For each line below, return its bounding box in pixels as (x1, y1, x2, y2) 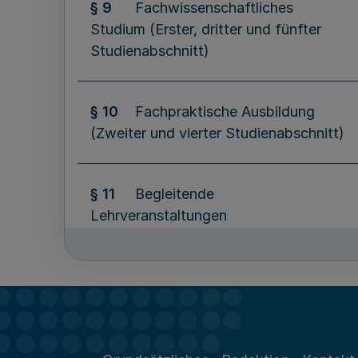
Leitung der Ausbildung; (135, 268, 293, 284)
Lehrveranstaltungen (90, 207, 227, 224)
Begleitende (135, 185, 214, 202)
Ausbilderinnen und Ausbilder (90, 289, 281, 306)
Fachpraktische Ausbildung (135, 103, 315, 120)
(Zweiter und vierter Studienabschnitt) (90, 125, 344, 141)
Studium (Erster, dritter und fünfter (90, 21, 321, 38)
